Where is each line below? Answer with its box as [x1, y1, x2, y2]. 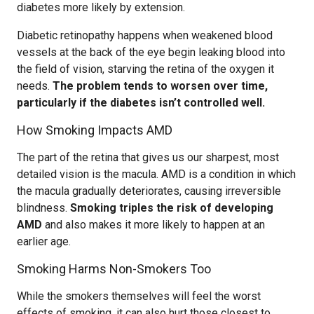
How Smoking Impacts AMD [17, 123, 172, 137]
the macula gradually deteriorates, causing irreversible [17, 184, 281, 198]
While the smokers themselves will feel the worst [17, 289, 261, 303]
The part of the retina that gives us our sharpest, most [17, 151, 279, 164]
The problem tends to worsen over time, [53, 79, 268, 93]
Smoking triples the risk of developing [70, 201, 273, 214]
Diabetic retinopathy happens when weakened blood [17, 29, 273, 42]
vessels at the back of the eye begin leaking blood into [17, 46, 285, 59]
